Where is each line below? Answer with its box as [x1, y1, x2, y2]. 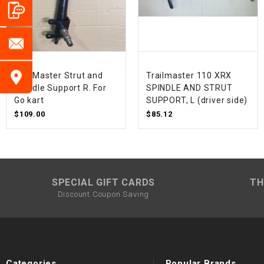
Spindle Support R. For [14, 83, 107, 93]
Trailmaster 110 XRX [146, 71, 232, 81]
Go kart [14, 95, 44, 105]
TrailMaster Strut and [14, 71, 103, 81]
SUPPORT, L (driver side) [146, 95, 248, 105]
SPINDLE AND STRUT [146, 83, 233, 93]
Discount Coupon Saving [57, 189, 150, 199]
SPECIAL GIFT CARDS [51, 176, 156, 188]
